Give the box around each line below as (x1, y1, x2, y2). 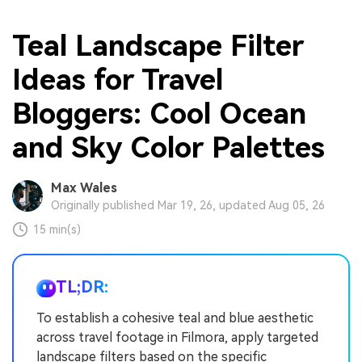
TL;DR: (56, 277, 108, 297)
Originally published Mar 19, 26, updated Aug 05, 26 (50, 199, 325, 213)
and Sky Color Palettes (12, 130, 325, 165)
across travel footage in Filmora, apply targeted (36, 330, 318, 346)
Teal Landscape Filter (12, 28, 304, 63)
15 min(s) (33, 223, 82, 237)
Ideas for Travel (12, 62, 223, 97)
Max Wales (50, 180, 117, 196)
